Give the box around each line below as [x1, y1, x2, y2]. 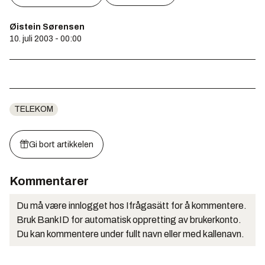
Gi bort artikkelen [29, 140, 93, 149]
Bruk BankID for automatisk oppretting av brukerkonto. [17, 215, 241, 225]
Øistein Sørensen [9, 22, 85, 31]
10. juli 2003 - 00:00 [9, 34, 82, 43]
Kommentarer [9, 174, 89, 188]
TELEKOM [14, 105, 53, 114]
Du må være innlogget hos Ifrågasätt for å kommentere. [17, 201, 247, 211]
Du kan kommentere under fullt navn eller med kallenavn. [17, 229, 244, 239]
